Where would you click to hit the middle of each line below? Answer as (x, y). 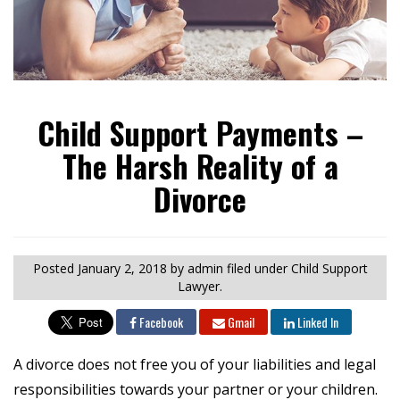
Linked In (317, 322)
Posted (55, 269)
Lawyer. (200, 287)
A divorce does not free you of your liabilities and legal (195, 365)
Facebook (160, 322)
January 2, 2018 (122, 269)
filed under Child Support (297, 269)
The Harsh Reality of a (200, 166)
